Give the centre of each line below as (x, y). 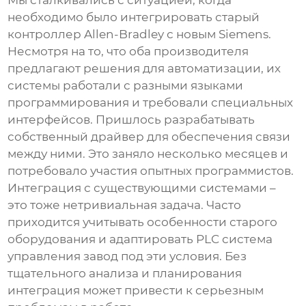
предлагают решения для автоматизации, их (144, 68)
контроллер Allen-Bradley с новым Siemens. (140, 34)
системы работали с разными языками (126, 85)
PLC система (235, 239)
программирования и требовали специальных (151, 102)
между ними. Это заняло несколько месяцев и (148, 153)
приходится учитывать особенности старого (143, 222)
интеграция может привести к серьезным (136, 290)
